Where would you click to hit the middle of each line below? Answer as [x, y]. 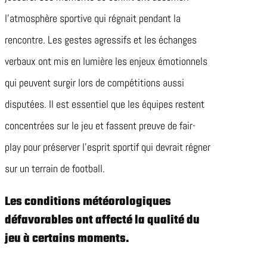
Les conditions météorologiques [88, 202]
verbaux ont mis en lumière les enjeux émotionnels [106, 61]
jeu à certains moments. [67, 239]
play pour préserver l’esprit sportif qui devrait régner [108, 147]
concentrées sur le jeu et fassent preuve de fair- [100, 126]
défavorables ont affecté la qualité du [102, 221]
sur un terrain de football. [55, 169]
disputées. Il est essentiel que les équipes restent [105, 104]
